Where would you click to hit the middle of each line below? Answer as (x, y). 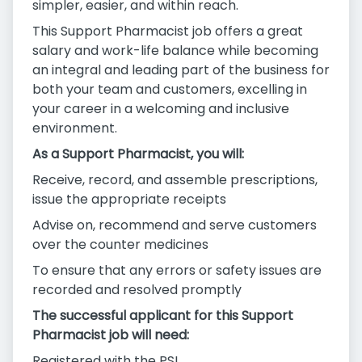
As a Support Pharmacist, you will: (138, 154)
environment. (75, 128)
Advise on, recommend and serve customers (175, 225)
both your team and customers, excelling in (170, 90)
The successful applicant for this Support (163, 316)
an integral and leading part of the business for (181, 70)
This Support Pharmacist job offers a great (168, 32)
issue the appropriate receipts (129, 200)
